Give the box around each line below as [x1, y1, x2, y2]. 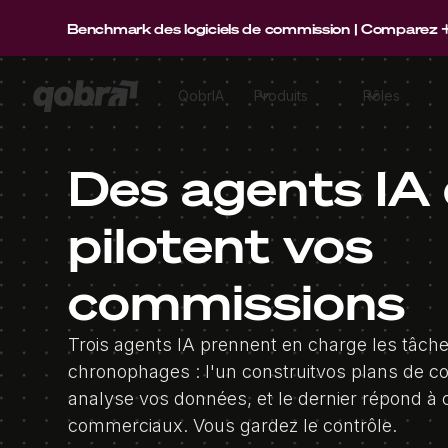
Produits [254, 87, 308, 104]
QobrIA [178, 87, 224, 104]
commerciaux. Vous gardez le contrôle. [68, 415, 397, 436]
